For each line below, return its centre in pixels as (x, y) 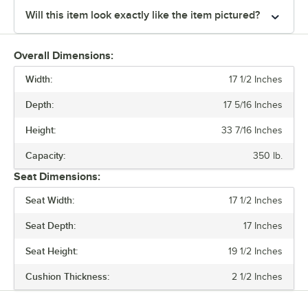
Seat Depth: (51, 225)
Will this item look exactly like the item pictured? (143, 15)
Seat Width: (50, 200)
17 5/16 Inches (253, 104)
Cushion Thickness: (67, 276)
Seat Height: (52, 251)
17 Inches (263, 225)
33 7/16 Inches (252, 130)
